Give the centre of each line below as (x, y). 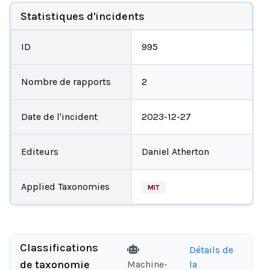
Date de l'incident (59, 116)
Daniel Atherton (175, 151)
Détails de (211, 250)
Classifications (59, 248)
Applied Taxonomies (65, 186)
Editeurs (39, 151)
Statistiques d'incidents (82, 16)
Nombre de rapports (66, 81)
